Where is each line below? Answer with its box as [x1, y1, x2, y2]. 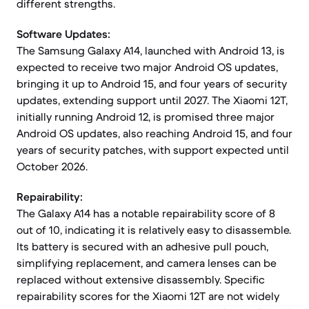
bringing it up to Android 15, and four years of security [17, 77, 287, 90]
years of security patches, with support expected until [17, 143, 289, 157]
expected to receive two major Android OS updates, [17, 60, 278, 74]
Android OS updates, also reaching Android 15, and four [17, 126, 292, 140]
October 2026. [17, 159, 88, 173]
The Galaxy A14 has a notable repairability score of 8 [17, 206, 275, 220]
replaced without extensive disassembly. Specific [17, 272, 265, 286]
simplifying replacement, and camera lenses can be [17, 256, 277, 270]
